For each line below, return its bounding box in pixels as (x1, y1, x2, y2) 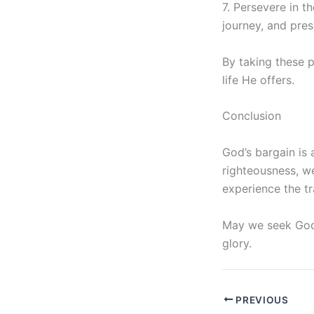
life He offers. (222, 72, 294, 87)
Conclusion (222, 109, 281, 123)
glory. (222, 235, 252, 250)
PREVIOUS (233, 294, 289, 306)
